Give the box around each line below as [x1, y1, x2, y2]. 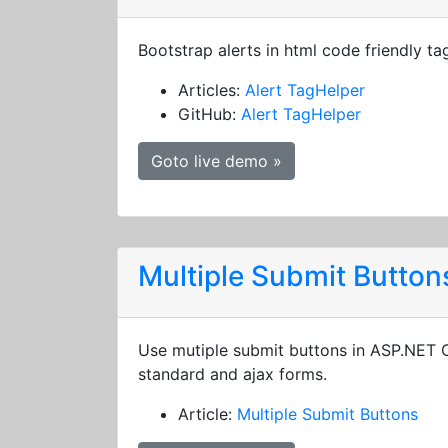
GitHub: [178, 104, 241, 124]
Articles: [178, 80, 245, 100]
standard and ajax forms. [138, 364, 327, 384]
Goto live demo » [151, 151, 282, 171]
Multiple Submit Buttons [237, 404, 418, 424]
